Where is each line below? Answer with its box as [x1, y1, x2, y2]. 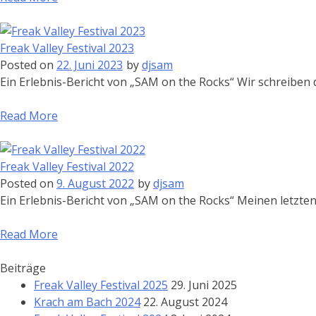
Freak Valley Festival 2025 [34, 277, 168, 293]
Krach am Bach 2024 [34, 294, 140, 310]
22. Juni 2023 [56, 57, 123, 73]
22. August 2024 [143, 294, 227, 310]
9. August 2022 [56, 176, 134, 191]
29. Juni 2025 [171, 277, 237, 293]
